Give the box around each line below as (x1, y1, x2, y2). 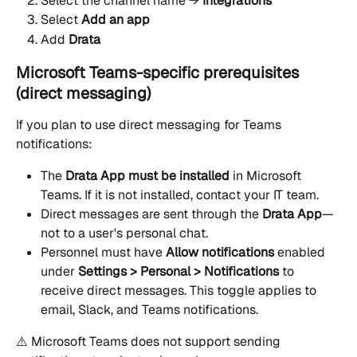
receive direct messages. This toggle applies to (41, 282, 320, 300)
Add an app (81, 11, 150, 29)
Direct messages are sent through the (41, 206, 262, 223)
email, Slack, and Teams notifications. (41, 301, 258, 319)
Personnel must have (41, 244, 166, 261)
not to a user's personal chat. (41, 225, 208, 242)
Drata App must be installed (65, 167, 229, 185)
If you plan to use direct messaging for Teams (16, 116, 284, 134)
